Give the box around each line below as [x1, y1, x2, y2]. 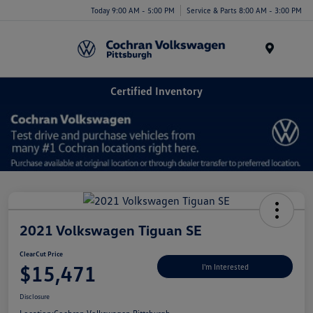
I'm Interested [201, 262, 249, 272]
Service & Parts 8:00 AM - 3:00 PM [187, 5, 302, 15]
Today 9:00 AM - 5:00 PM [91, 5, 175, 15]
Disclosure [20, 291, 50, 300]
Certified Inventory [110, 83, 203, 98]
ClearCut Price [20, 249, 63, 258]
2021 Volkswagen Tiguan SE [20, 221, 202, 238]
